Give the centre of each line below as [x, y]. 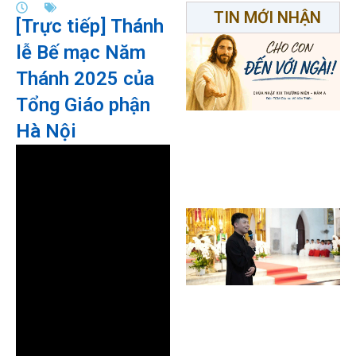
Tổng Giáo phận [83, 105]
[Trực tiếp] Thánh [90, 26]
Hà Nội [46, 131]
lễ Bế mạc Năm [81, 52]
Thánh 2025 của [85, 79]
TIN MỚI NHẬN [267, 17]
